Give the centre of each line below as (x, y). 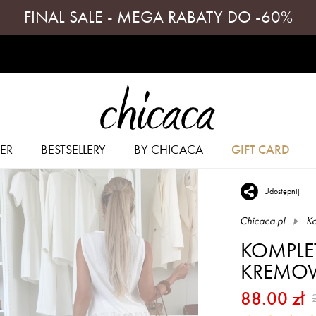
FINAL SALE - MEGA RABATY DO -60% (158, 17)
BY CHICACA (168, 149)
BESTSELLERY (73, 149)
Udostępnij (282, 191)
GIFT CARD (260, 149)
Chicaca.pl (263, 221)
